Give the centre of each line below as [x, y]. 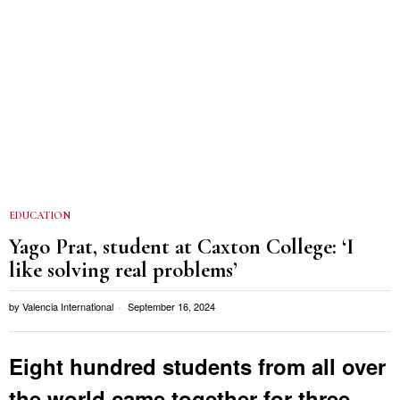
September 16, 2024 [170, 306]
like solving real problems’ [123, 269]
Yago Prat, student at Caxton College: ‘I [181, 246]
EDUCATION [40, 215]
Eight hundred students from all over [197, 366]
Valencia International [68, 306]
